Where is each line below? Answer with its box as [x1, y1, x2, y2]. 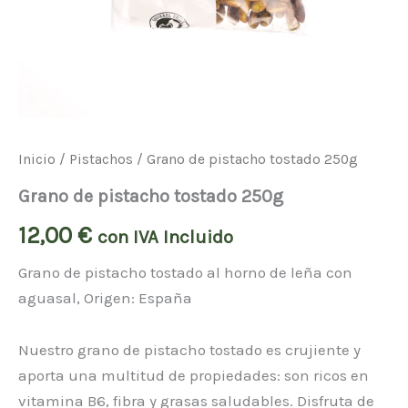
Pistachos [69, 151, 133, 168]
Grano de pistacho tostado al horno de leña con [18, 262, 352, 281]
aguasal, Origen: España [18, 288, 192, 307]
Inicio [18, 151, 56, 168]
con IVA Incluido [97, 225, 233, 248]
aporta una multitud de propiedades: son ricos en [18, 366, 369, 385]
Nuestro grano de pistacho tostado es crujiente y [18, 341, 361, 360]
